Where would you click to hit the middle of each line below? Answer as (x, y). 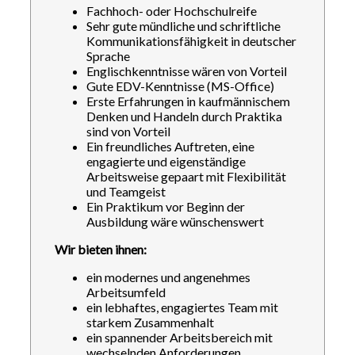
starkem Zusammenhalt (150, 322)
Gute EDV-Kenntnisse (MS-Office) (180, 86)
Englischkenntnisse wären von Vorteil (187, 71)
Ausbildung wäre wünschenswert (175, 221)
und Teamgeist (126, 191)
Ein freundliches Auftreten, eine (170, 146)
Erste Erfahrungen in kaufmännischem (188, 101)
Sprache (108, 56)
